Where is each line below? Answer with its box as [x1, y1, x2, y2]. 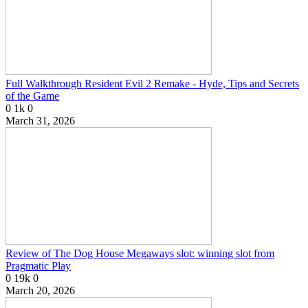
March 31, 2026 [5, 115, 75, 127]
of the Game [5, 90, 59, 102]
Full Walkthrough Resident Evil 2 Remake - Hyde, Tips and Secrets [5, 78, 299, 90]
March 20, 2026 [5, 285, 75, 297]
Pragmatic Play [5, 260, 71, 272]
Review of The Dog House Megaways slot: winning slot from [5, 247, 274, 260]
